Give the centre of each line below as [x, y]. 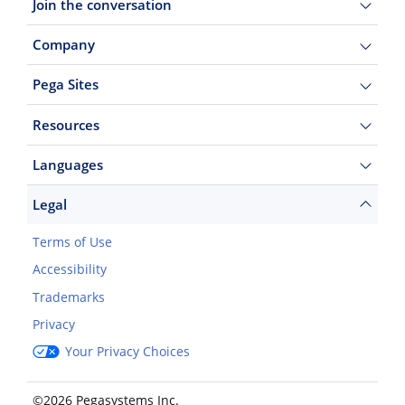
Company [63, 45]
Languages [67, 164]
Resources [66, 124]
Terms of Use [72, 243]
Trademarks [68, 297]
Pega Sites [65, 85]
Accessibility [69, 270]
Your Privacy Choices [127, 351]
